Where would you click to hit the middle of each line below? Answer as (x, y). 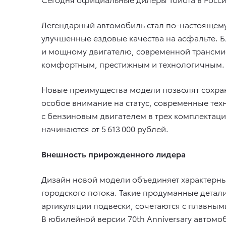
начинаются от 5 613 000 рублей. (105, 128)
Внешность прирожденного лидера (114, 154)
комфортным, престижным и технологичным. (133, 64)
